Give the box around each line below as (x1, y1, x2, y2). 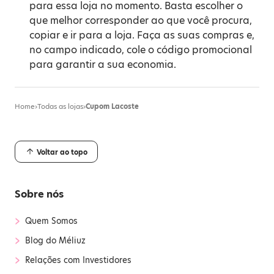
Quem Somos (25, 215, 78, 227)
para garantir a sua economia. (29, 57, 176, 72)
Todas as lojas (37, 102, 83, 111)
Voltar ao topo (35, 147, 87, 157)
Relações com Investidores (25, 254, 131, 266)
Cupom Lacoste (86, 102, 139, 111)
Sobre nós (15, 187, 64, 201)
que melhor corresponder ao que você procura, (29, 13, 252, 28)
